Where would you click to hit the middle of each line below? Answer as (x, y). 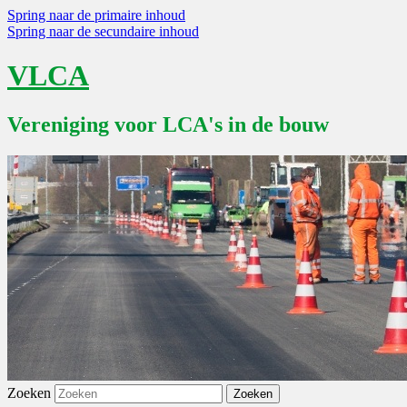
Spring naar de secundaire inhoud (103, 31)
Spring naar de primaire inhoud (96, 15)
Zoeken (29, 392)
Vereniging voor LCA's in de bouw (168, 124)
